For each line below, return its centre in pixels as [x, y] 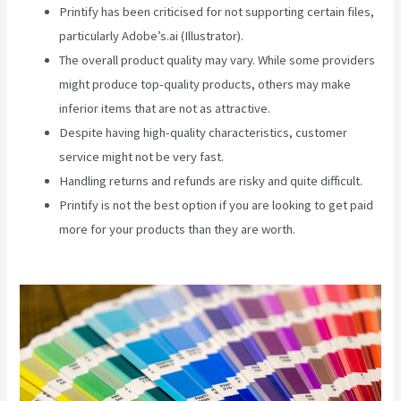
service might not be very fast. [142, 156]
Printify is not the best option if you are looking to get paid [217, 205]
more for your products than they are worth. [179, 229]
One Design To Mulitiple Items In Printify [167, 253]
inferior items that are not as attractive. [165, 108]
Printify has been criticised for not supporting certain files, [217, 11]
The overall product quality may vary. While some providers [218, 60]
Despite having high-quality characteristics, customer [204, 132]
